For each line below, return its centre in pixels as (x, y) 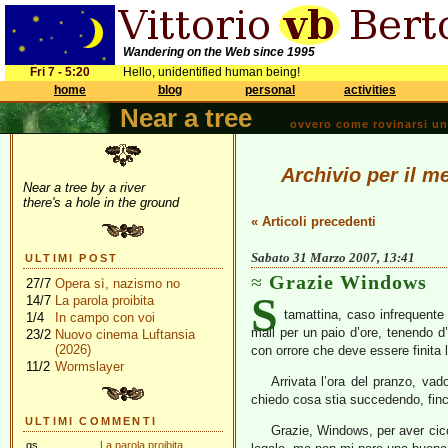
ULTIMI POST (72, 258)
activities (370, 90)
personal (270, 90)
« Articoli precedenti (313, 221)
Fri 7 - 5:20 (60, 72)
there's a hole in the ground (101, 202)
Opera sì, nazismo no (117, 283)
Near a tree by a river (84, 187)
